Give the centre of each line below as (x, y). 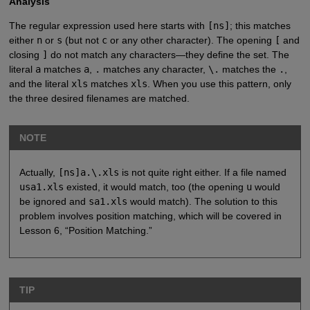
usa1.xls (41, 186)
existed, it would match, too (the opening (155, 186)
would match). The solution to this (202, 201)
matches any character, (154, 70)
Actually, (38, 172)
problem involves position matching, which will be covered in (150, 216)
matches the (249, 70)
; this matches (260, 26)
